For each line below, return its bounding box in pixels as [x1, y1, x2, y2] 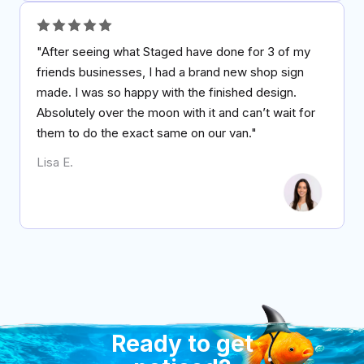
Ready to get [110, 330, 253, 358]
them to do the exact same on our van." [37, 125, 257, 141]
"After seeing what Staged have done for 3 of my [37, 44, 310, 60]
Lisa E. [37, 154, 73, 171]
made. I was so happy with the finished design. [37, 84, 297, 101]
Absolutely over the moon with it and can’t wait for [37, 105, 315, 121]
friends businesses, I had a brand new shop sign [37, 64, 304, 80]
